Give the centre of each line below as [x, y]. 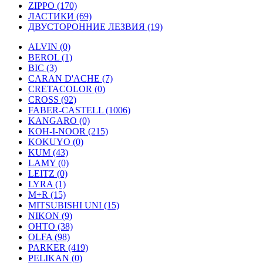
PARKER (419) [58, 247]
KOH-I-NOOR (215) [68, 131]
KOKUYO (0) [56, 142]
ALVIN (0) [49, 47]
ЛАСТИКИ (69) [60, 16]
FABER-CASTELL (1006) [79, 110]
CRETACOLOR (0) [67, 89]
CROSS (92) [52, 100]
